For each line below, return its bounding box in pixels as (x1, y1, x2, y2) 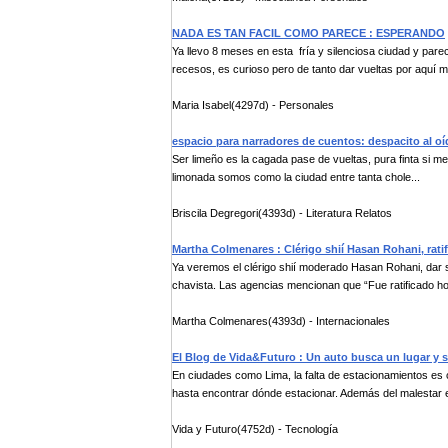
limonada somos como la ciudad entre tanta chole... (172, 171, 420, 183)
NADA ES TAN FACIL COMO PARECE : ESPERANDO (172, 27, 445, 39)
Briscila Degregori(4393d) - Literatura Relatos (172, 207, 392, 219)
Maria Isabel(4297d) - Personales (172, 99, 334, 111)
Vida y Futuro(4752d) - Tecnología (172, 423, 338, 435)
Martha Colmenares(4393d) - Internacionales (172, 315, 390, 327)
